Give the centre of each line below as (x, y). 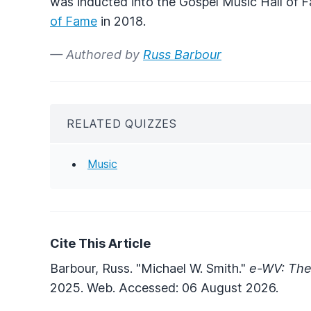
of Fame (74, 21)
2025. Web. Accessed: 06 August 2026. (164, 287)
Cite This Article (100, 243)
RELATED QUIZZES (122, 123)
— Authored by (96, 54)
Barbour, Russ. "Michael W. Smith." (150, 268)
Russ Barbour (182, 54)
